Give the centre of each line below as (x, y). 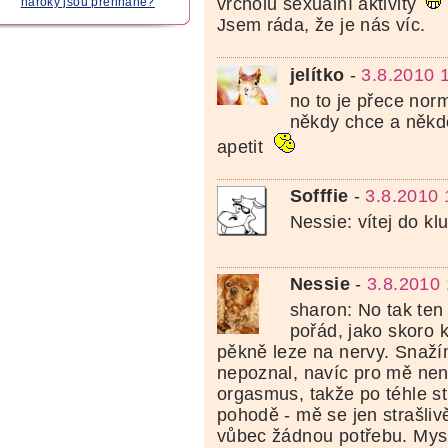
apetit (242, 146)
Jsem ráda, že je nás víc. (321, 25)
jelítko (317, 74)
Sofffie (319, 196)
